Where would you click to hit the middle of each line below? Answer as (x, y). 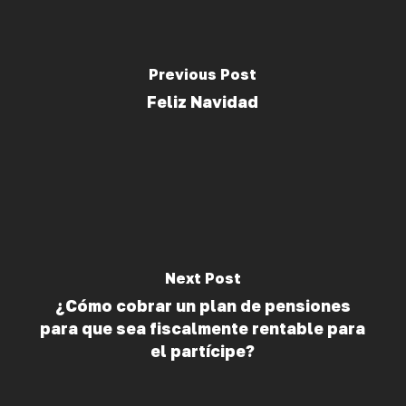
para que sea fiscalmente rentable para (203, 328)
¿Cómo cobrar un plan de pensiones (203, 305)
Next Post (203, 278)
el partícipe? (203, 351)
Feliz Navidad (203, 101)
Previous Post (203, 74)
